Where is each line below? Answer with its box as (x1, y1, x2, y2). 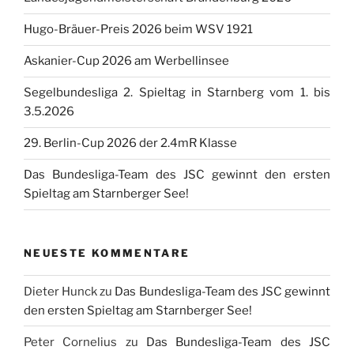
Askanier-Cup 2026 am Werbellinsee (24, 54, 229, 69)
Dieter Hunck (24, 284, 98, 299)
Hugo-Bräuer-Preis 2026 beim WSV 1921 (24, 22, 253, 37)
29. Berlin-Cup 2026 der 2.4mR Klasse (24, 136, 237, 151)
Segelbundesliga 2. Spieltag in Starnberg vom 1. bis (24, 85, 330, 100)
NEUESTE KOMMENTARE (24, 246, 190, 259)
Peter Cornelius (24, 334, 118, 349)
